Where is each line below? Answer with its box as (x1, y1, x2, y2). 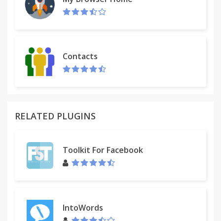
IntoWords (63, 202, 103, 213)
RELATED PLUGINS (15, 110, 96, 122)
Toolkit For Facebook (63, 144, 143, 155)
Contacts (63, 50, 98, 62)
